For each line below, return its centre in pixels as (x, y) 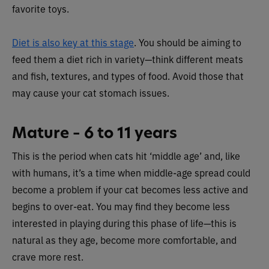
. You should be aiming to (188, 42)
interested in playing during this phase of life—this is (124, 223)
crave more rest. (48, 256)
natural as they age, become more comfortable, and (124, 240)
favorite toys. (41, 8)
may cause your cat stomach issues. (91, 92)
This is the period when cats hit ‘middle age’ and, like (126, 156)
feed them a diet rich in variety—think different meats (128, 59)
